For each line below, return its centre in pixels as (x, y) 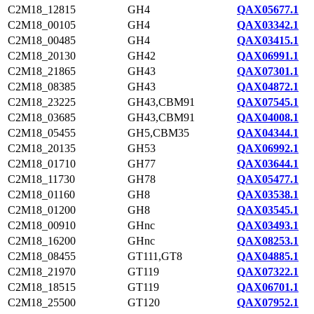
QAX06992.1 (268, 148)
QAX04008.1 (268, 117)
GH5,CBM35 (158, 133)
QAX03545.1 (268, 210)
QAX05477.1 (268, 179)
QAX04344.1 (268, 133)
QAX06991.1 (268, 56)
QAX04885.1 (268, 256)
